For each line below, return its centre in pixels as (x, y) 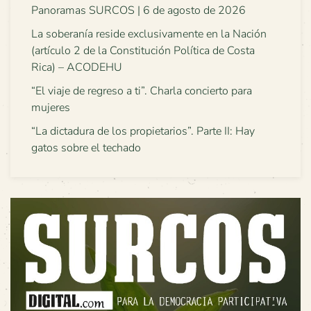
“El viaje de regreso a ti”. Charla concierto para (142, 91)
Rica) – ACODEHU (77, 67)
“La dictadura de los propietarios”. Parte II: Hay (143, 131)
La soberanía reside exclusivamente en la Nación (149, 34)
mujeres (51, 108)
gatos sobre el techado (86, 148)
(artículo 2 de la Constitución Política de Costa (143, 51)
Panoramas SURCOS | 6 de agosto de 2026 (138, 10)
